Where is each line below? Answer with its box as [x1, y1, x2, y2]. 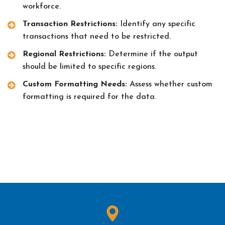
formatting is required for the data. [23, 92, 156, 101]
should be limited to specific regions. [23, 62, 156, 71]
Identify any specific [118, 20, 195, 28]
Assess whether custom [127, 80, 212, 88]
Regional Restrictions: [23, 50, 106, 58]
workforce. [23, 2, 61, 11]
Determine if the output [106, 50, 198, 58]
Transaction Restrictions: [23, 20, 118, 28]
